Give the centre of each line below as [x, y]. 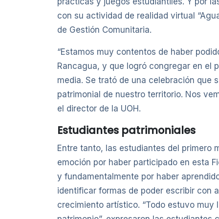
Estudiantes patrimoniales [126, 131]
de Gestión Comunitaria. [104, 30]
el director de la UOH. [99, 109]
